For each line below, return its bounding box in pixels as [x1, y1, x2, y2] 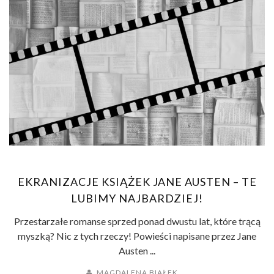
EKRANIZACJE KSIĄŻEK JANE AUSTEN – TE [17, 175, 257, 189]
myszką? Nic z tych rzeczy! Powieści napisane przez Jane [18, 230, 256, 242]
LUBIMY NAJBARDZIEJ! [71, 191, 203, 206]
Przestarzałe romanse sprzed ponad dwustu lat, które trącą [13, 215, 261, 228]
